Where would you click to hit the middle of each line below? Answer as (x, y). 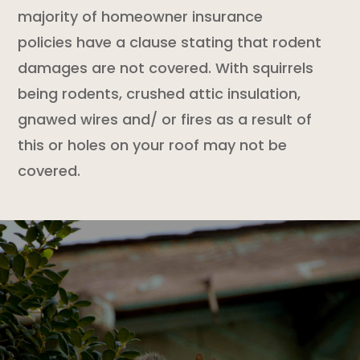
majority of (60, 16)
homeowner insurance (182, 16)
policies (45, 42)
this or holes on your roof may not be (153, 145)
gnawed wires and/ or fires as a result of (165, 119)
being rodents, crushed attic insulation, (160, 93)
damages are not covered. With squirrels (166, 67)
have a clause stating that (171, 42)
